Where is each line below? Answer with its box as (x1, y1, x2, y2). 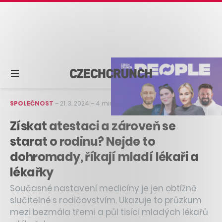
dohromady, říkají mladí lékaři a (10, 148, 199, 165)
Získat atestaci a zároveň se (10, 117, 176, 134)
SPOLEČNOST (10, 99, 54, 108)
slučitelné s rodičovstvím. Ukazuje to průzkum (10, 194, 202, 206)
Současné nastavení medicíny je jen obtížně (10, 182, 197, 194)
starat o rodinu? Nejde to (10, 133, 155, 150)
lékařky (10, 164, 54, 180)
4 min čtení (96, 99, 131, 108)
